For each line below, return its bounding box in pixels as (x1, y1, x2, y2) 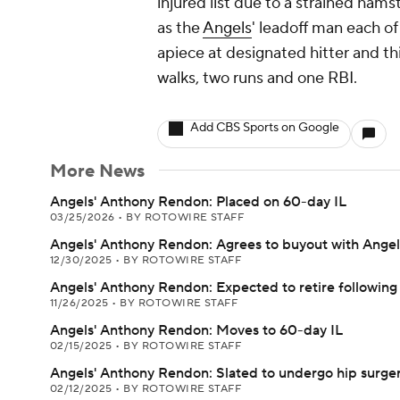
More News (50, 160, 145, 183)
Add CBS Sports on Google (190, 120, 339, 136)
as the (157, 18, 203, 38)
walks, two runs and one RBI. (157, 68, 357, 88)
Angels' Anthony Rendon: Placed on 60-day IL (50, 193, 346, 211)
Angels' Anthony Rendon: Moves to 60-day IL (50, 321, 343, 339)
